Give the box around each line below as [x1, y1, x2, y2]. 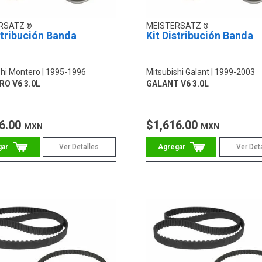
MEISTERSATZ [146, 20, 203, 30]
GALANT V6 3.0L [146, 78, 209, 88]
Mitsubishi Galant [146, 67, 209, 77]
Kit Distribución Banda [146, 29, 253, 42]
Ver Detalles [59, 142, 99, 151]
